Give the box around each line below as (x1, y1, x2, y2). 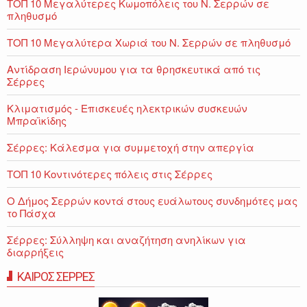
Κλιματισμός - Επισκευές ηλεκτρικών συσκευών (7, 100, 247, 115)
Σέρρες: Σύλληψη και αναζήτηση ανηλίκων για (7, 232, 246, 247)
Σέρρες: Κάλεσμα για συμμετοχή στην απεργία (7, 139, 254, 154)
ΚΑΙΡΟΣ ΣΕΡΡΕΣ (17, 269, 95, 284)
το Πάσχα (7, 205, 56, 220)
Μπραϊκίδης (7, 112, 66, 127)
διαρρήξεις (7, 244, 64, 259)
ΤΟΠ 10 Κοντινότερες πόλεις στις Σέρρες (7, 166, 212, 181)
